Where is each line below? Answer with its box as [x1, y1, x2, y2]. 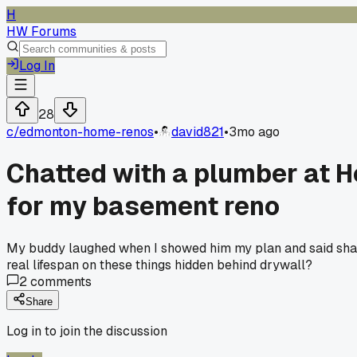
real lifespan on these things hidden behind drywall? [6, 256, 312, 273]
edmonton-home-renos [19, 124, 154, 140]
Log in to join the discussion [6, 322, 167, 339]
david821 [171, 124, 224, 140]
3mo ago [229, 124, 280, 140]
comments [27, 273, 92, 290]
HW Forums [6, 23, 76, 40]
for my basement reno [6, 190, 280, 223]
